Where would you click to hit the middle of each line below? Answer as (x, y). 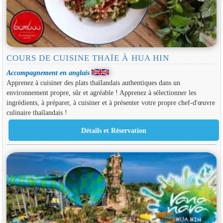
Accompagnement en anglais (48, 72)
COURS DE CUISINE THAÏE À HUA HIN (88, 58)
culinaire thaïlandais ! (37, 112)
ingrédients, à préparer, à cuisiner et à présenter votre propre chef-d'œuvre (111, 102)
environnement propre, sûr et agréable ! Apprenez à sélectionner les (101, 92)
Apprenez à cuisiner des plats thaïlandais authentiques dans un (93, 82)
